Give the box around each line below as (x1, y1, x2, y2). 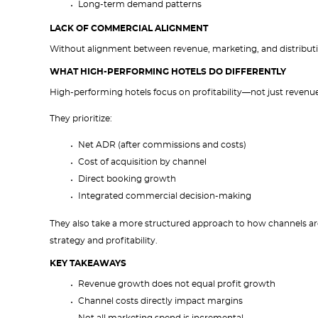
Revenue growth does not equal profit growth (78, 280, 275, 288)
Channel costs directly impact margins (78, 297, 243, 305)
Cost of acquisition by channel (78, 158, 207, 166)
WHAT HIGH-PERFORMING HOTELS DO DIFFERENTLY (50, 67, 286, 76)
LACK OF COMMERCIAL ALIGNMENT (50, 24, 208, 33)
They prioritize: (50, 114, 112, 123)
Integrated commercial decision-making (78, 192, 251, 200)
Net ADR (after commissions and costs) (78, 141, 246, 149)
